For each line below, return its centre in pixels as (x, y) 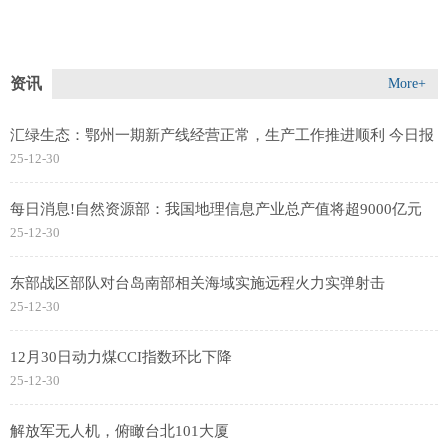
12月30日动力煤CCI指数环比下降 (121, 357)
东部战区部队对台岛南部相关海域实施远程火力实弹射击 (197, 283)
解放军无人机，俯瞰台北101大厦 (119, 431)
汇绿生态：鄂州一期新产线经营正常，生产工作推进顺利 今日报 (222, 135)
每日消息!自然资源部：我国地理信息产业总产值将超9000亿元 (216, 209)
